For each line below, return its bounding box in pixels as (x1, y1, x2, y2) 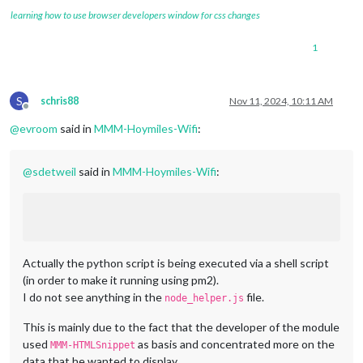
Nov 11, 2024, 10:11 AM (229, 94, 333, 107)
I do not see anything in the (23, 289, 164, 304)
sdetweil (32, 164, 76, 178)
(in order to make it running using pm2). (23, 272, 219, 287)
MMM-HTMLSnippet (50, 339, 135, 351)
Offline (25, 105, 56, 118)
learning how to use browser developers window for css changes (11, 8, 260, 21)
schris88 (41, 94, 79, 107)
